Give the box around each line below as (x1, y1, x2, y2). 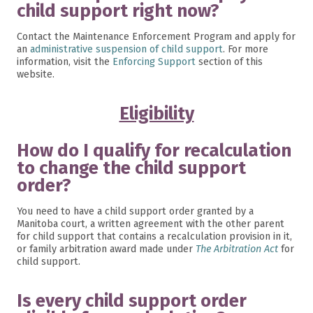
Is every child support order (17, 290, 247, 312)
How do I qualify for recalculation (17, 140, 291, 161)
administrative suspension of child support (30, 43, 223, 55)
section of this (196, 56, 263, 68)
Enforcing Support (112, 56, 196, 68)
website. (17, 68, 54, 80)
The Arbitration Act (196, 243, 278, 255)
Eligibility (119, 103, 194, 124)
